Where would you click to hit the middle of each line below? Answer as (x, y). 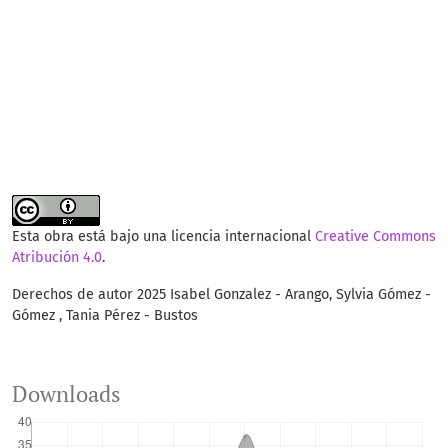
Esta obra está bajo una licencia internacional (163, 237)
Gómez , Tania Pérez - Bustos (105, 316)
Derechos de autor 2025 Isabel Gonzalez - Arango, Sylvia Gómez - (221, 295)
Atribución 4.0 (57, 258)
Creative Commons (375, 237)
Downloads (66, 394)
